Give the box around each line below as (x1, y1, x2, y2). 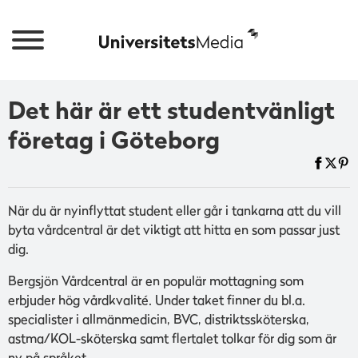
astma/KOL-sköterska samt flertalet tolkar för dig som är (8, 330, 336, 346)
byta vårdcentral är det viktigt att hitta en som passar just (8, 221, 340, 237)
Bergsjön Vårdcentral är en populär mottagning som (8, 272, 304, 288)
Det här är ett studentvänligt (8, 96, 335, 125)
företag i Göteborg (8, 125, 220, 154)
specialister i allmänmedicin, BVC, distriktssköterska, (8, 311, 309, 327)
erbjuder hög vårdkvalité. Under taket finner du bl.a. (8, 292, 305, 308)
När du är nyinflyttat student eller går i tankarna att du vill (8, 202, 341, 218)
